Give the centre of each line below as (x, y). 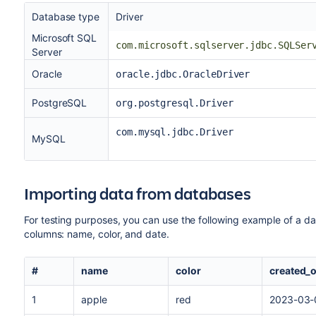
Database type (66, 17)
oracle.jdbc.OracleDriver (183, 74)
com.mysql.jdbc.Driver (174, 132)
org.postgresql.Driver (174, 103)
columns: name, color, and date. (96, 234)
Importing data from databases (137, 193)
